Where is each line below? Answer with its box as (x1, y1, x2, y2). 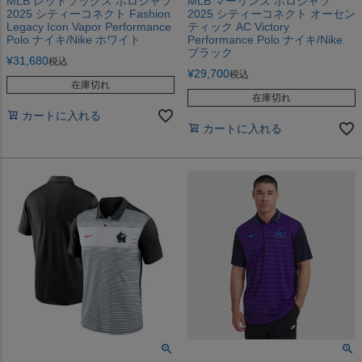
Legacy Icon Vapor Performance (6, 19, 171, 33)
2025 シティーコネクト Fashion (6, 6, 170, 20)
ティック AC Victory (187, 19, 289, 33)
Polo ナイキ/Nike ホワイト (6, 32, 141, 46)
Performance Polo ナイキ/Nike (187, 32, 343, 46)
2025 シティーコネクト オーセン (187, 6, 356, 20)
